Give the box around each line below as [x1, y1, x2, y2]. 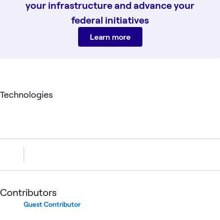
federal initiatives [71, 13, 149, 26]
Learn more [89, 31, 131, 41]
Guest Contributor [24, 199, 81, 208]
